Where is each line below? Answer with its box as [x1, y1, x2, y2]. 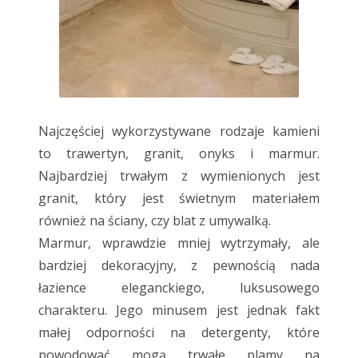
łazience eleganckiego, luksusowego [38, 279, 320, 297]
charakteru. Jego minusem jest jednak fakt [38, 301, 320, 320]
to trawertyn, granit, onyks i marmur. [38, 145, 320, 163]
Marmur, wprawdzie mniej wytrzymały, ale [38, 234, 320, 253]
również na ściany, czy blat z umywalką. [38, 212, 271, 230]
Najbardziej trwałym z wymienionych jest [38, 167, 320, 185]
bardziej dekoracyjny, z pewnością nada [38, 257, 320, 275]
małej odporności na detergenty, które [38, 324, 320, 342]
